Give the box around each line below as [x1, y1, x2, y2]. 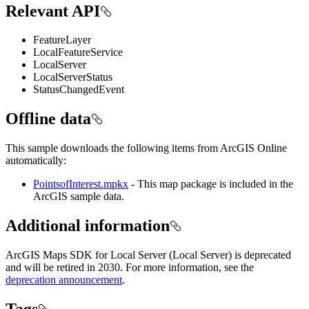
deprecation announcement [6, 274, 122, 286]
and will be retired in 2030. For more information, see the [6, 261, 254, 274]
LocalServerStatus [33, 71, 112, 83]
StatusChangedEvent [33, 83, 124, 96]
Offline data [6, 110, 91, 128]
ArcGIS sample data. [33, 190, 124, 203]
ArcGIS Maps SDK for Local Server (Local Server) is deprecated [6, 249, 291, 261]
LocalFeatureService [33, 46, 123, 59]
